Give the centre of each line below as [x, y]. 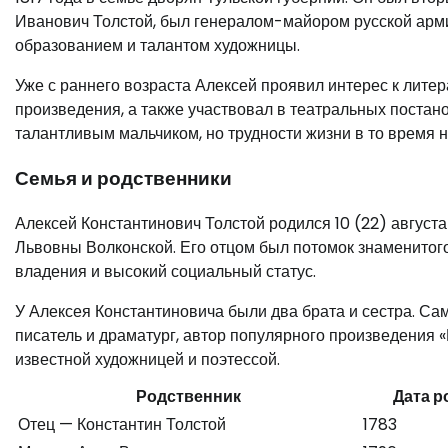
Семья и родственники [123, 178]
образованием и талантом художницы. [157, 46]
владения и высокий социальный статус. [165, 271]
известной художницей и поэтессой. [147, 359]
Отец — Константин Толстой [122, 424]
